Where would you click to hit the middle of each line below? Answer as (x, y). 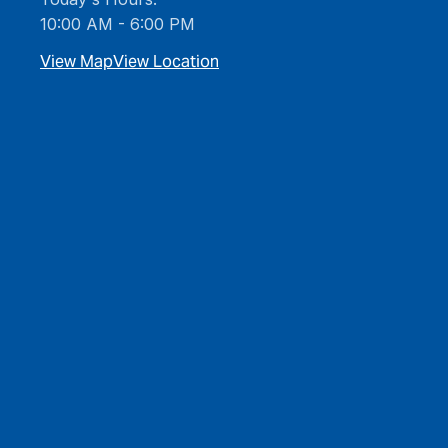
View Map (76, 61)
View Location (166, 61)
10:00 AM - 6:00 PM (117, 24)
